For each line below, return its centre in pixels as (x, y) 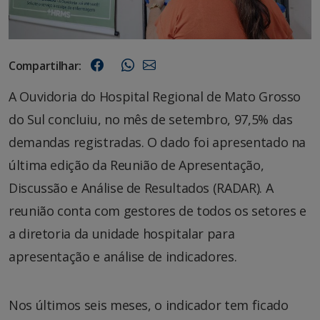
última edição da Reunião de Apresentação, (136, 165)
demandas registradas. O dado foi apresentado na (157, 142)
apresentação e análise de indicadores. (123, 257)
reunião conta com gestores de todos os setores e (157, 211)
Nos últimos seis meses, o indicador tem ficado (149, 305)
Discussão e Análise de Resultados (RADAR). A (141, 188)
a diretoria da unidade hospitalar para (122, 234)
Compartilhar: (45, 66)
